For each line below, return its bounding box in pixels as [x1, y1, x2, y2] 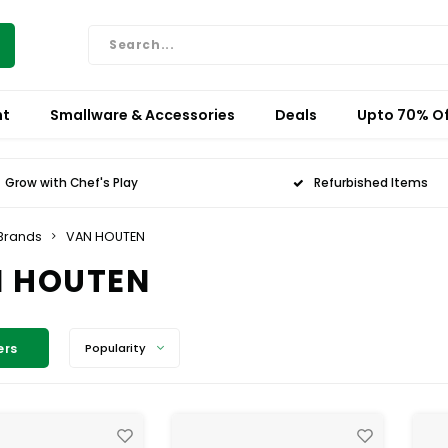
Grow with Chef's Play [4, 174, 138, 191]
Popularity [84, 340, 146, 356]
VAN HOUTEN [66, 228, 145, 245]
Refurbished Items [314, 174, 429, 191]
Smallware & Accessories [50, 104, 235, 125]
